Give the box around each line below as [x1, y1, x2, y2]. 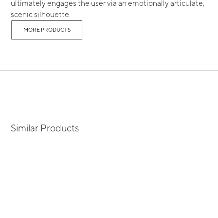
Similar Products [11, 122, 79, 133]
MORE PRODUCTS [23, 27, 71, 33]
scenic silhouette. [11, 10, 71, 19]
